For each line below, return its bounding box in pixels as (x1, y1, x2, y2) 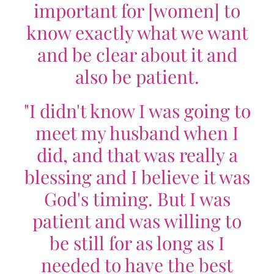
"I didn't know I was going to (23, 98, 251, 123)
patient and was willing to (32, 209, 242, 233)
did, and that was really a (36, 143, 238, 167)
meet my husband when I (35, 120, 239, 145)
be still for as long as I (50, 231, 224, 255)
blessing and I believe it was (24, 165, 250, 189)
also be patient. (75, 64, 199, 89)
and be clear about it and (37, 42, 237, 67)
